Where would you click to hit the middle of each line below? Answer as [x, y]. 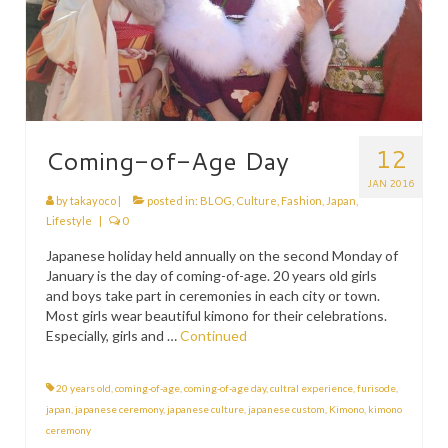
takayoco [93, 200]
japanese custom [286, 408]
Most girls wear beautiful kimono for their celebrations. [216, 315]
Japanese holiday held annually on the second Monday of [222, 255]
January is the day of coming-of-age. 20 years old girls [211, 275]
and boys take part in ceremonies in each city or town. [213, 295]
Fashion [301, 200]
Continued [213, 335]
